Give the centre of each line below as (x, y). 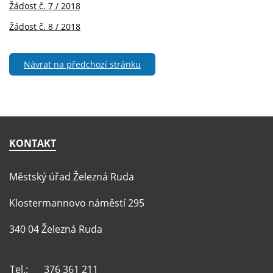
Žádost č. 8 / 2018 (45, 26)
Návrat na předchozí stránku (82, 65)
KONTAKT (33, 144)
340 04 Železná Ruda (56, 229)
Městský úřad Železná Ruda (72, 177)
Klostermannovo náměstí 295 (77, 203)
